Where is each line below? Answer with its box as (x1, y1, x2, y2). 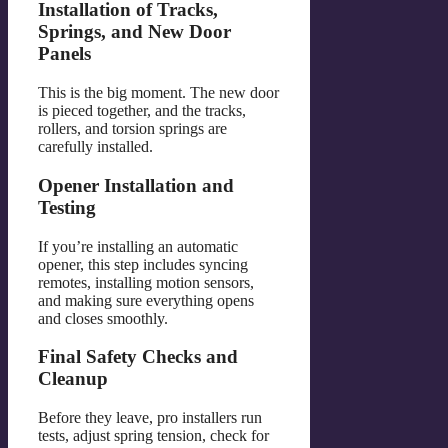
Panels (38, 43, 91, 65)
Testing (38, 196, 96, 218)
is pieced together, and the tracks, (38, 102, 246, 120)
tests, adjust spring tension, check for (38, 427, 269, 444)
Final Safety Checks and (38, 346, 238, 368)
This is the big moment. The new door (38, 84, 279, 102)
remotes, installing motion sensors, (38, 273, 254, 291)
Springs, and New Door (38, 21, 231, 43)
